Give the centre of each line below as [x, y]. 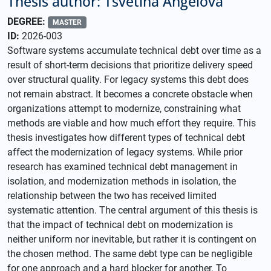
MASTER [67, 22]
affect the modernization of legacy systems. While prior [125, 152]
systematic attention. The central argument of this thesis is [132, 210]
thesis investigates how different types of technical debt [126, 138]
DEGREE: [28, 21]
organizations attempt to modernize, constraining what [124, 109]
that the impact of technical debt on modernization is [120, 225]
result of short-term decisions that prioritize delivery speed [130, 65]
